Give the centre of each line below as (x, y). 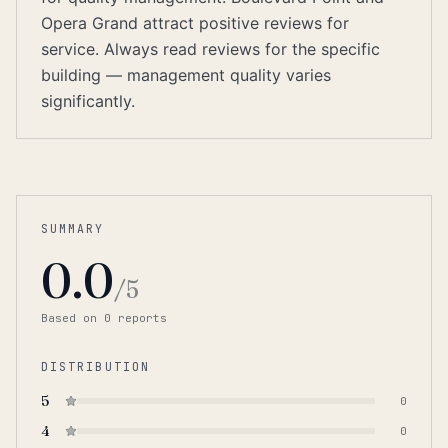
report (135, 318)
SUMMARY (73, 228)
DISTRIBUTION (95, 366)
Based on (72, 318)
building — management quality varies (186, 75)
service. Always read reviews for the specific (210, 49)
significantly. (88, 101)
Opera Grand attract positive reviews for (195, 23)
